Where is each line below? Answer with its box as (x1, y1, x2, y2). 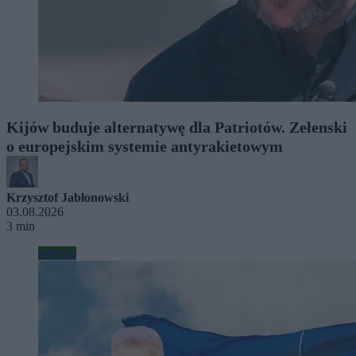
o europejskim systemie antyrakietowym (6, 137, 283, 155)
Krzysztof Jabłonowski (6, 190, 129, 204)
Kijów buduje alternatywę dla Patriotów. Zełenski (6, 118, 347, 136)
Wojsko (38, 246, 76, 260)
